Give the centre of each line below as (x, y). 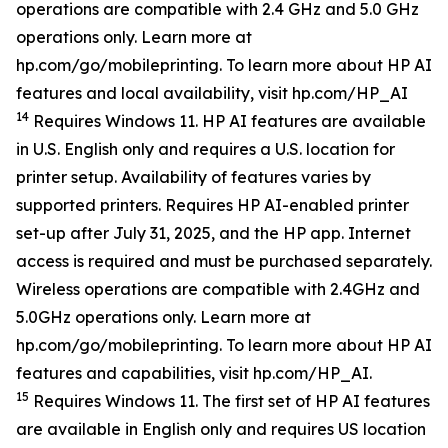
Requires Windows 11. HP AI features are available (227, 121)
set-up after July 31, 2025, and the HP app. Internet (213, 233)
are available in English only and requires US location (221, 429)
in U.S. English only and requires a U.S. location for (205, 149)
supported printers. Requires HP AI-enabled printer (212, 205)
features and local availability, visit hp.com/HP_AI (212, 93)
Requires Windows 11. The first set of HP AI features (229, 401)
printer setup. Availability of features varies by (193, 177)
